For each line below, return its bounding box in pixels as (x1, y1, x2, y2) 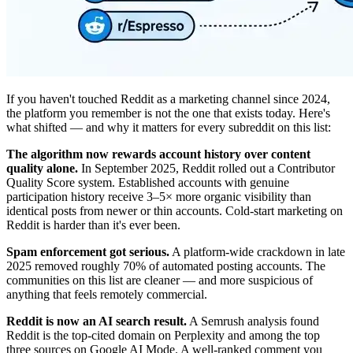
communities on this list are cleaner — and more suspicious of (6, 273, 313, 287)
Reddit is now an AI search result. (6, 314, 187, 328)
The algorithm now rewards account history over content (6, 147, 310, 161)
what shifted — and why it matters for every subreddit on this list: (6, 120, 331, 134)
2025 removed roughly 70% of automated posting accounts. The (6, 258, 325, 273)
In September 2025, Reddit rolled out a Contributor (78, 161, 335, 175)
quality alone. (6, 161, 78, 175)
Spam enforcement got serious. (6, 244, 169, 258)
